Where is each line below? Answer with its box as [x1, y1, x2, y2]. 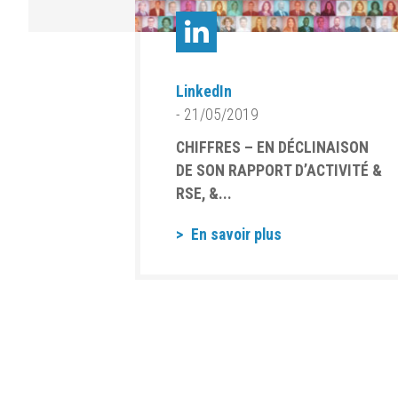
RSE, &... [176, 185, 232, 203]
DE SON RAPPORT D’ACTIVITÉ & [176, 162, 382, 179]
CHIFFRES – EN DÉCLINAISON [176, 139, 369, 156]
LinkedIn [176, 83, 232, 100]
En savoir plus [187, 226, 282, 243]
